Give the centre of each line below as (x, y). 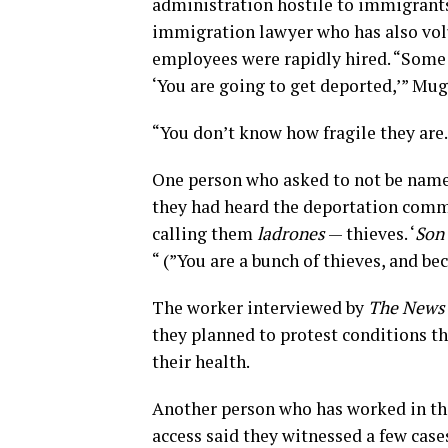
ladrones (289, 234)
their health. (201, 362)
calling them (202, 234)
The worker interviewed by (260, 308)
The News (406, 308)
